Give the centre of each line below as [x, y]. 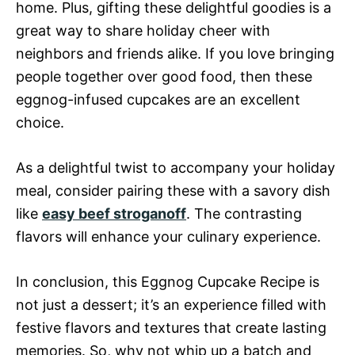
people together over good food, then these [164, 76]
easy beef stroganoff [114, 214]
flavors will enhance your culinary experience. [168, 237]
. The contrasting [244, 214]
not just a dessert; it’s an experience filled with [171, 305]
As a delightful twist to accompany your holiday [176, 168]
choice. [40, 122]
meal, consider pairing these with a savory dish [173, 191]
